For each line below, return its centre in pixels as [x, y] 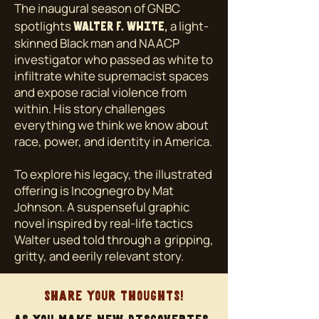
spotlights [44, 26]
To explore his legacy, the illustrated [113, 174]
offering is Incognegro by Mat [94, 190]
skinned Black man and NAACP [97, 43]
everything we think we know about [111, 125]
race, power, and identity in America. [113, 141]
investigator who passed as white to [114, 59]
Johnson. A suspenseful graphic [102, 207]
